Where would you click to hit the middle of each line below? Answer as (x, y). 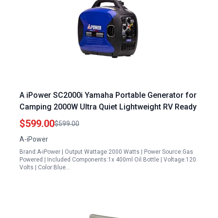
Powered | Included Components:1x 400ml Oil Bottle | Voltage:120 (108, 160)
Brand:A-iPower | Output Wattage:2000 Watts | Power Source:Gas (106, 152)
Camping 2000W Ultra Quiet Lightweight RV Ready (108, 107)
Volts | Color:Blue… (45, 167)
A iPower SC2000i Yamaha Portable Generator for (108, 95)
